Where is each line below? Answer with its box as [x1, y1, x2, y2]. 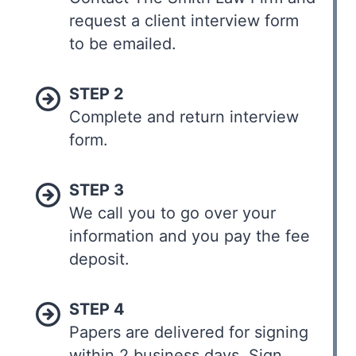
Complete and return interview [69, 106, 299, 126]
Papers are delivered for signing [69, 322, 308, 342]
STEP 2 [69, 83, 124, 103]
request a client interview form [69, 10, 299, 30]
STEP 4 [69, 299, 125, 319]
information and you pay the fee [69, 226, 310, 246]
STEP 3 [69, 180, 124, 199]
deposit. [69, 249, 130, 269]
